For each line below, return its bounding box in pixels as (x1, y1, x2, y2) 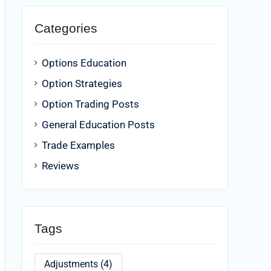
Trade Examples (42, 140, 115, 151)
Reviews (42, 160, 79, 172)
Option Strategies (42, 78, 122, 90)
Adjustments (44, 258, 98, 270)
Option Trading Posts (42, 99, 139, 110)
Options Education (42, 57, 126, 69)
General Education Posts (42, 119, 155, 131)
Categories (34, 21, 97, 35)
